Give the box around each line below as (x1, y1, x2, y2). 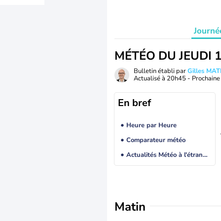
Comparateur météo (126, 136, 185, 145)
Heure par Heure (126, 121, 177, 130)
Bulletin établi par (134, 67, 187, 75)
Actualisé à (134, 74, 167, 83)
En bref (118, 96, 151, 110)
